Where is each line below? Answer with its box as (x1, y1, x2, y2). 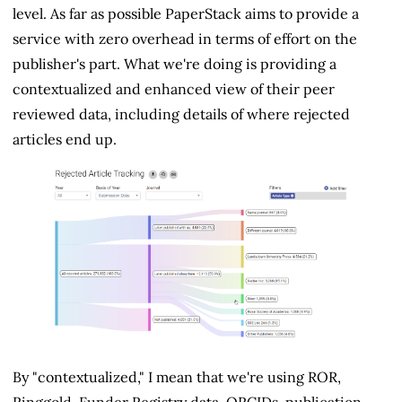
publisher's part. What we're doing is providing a (13, 55, 336, 74)
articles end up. (13, 130, 117, 149)
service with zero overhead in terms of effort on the (13, 30, 357, 48)
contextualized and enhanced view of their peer (13, 80, 335, 99)
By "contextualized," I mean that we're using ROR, (13, 367, 341, 386)
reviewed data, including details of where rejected (13, 105, 350, 124)
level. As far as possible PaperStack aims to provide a (13, 4, 359, 23)
